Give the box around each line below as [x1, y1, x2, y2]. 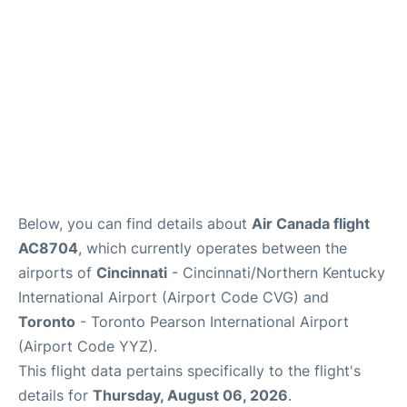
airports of [18, 263, 96, 282]
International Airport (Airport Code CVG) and [18, 288, 329, 306]
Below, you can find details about [18, 214, 252, 233]
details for [18, 386, 93, 404]
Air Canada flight [252, 214, 370, 233]
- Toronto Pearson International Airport [75, 313, 349, 331]
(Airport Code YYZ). [18, 337, 157, 355]
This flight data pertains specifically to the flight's [18, 362, 361, 380]
